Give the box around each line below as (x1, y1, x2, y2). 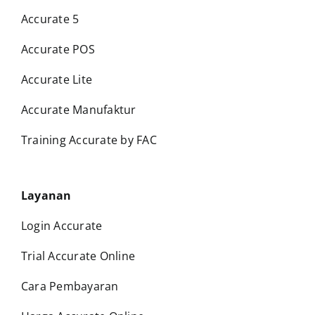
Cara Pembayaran (20, 278, 119, 294)
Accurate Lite (20, 71, 93, 87)
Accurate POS (20, 41, 95, 57)
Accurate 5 (20, 11, 79, 27)
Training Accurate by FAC (20, 131, 157, 148)
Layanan (20, 187, 72, 203)
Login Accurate (20, 217, 103, 233)
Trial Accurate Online (20, 247, 136, 264)
